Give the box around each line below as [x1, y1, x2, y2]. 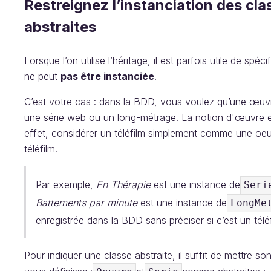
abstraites [24, 18, 96, 36]
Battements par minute [36, 196, 137, 209]
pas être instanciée [60, 70, 154, 82]
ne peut [24, 70, 60, 82]
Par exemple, [36, 178, 96, 191]
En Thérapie [96, 178, 151, 191]
